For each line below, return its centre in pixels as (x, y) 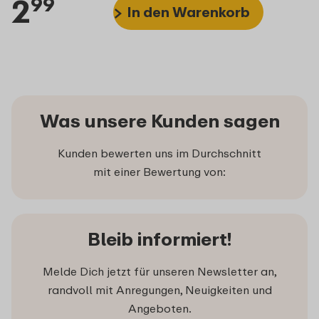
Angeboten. (159, 309)
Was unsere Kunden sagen (159, 121)
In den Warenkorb (188, 11)
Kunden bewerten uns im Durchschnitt (159, 153)
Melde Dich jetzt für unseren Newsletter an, (159, 272)
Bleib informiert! (159, 239)
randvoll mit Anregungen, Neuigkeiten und (159, 290)
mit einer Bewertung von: (159, 172)
